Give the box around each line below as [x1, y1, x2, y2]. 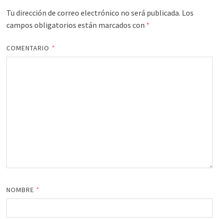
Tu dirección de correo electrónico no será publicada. [6, 7, 180, 18]
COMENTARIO [6, 43, 52, 52]
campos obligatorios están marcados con [6, 20, 146, 30]
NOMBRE [6, 185, 37, 194]
